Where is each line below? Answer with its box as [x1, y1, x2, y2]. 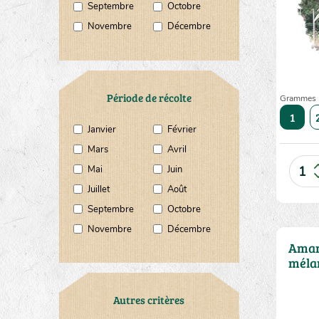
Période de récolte [106, 90, 192, 105]
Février [167, 123, 197, 136]
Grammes [280, 93, 317, 104]
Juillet [87, 183, 110, 196]
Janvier [87, 123, 116, 136]
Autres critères [113, 293, 185, 307]
